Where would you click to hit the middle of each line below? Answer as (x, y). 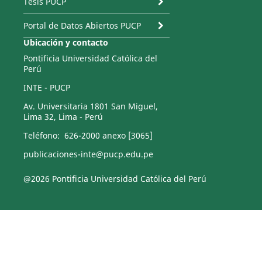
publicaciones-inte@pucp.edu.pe (88, 154)
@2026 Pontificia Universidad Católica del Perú (115, 179)
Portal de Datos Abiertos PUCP (82, 26)
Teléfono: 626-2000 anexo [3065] (88, 136)
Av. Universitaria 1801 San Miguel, (90, 106)
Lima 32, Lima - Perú (63, 117)
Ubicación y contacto (65, 43)
